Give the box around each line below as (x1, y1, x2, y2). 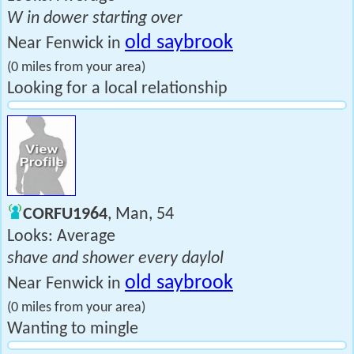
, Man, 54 (107, 205, 174, 224)
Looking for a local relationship (7, 80, 228, 98)
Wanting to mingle (7, 320, 138, 338)
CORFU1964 (23, 205, 107, 224)
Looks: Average (7, 228, 115, 246)
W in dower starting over (7, 9, 183, 28)
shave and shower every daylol (7, 250, 224, 268)
